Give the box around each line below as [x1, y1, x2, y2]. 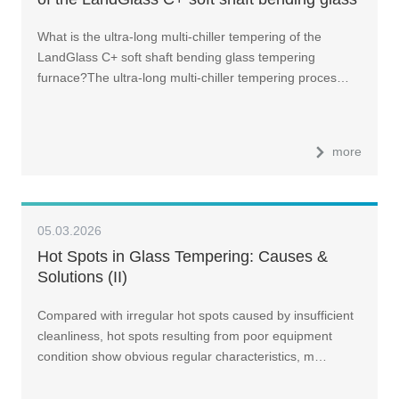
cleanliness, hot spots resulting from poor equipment [37, 328, 332, 343]
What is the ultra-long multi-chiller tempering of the [37, 29, 322, 45]
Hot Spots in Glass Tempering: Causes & [37, 247, 328, 265]
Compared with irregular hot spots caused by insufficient [37, 307, 354, 322]
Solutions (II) [37, 267, 127, 286]
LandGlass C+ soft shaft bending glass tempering [37, 50, 315, 65]
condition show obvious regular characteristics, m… [37, 348, 327, 363]
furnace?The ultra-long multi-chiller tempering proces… [37, 70, 349, 85]
